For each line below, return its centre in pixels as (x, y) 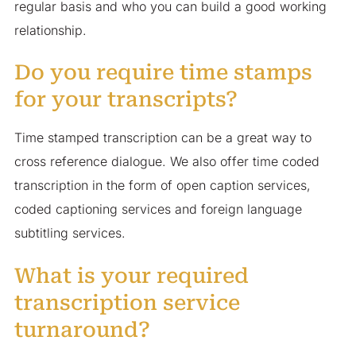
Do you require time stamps (163, 73)
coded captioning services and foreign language (158, 209)
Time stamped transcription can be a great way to (163, 138)
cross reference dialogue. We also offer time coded (166, 162)
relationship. (50, 30)
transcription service (127, 302)
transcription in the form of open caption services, (162, 186)
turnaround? (82, 329)
